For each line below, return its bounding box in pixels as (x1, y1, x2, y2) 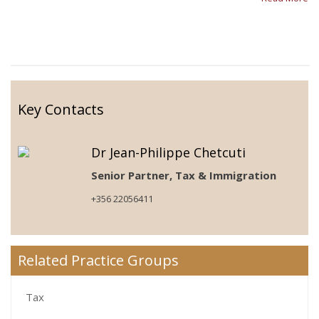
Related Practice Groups (18, 250, 179, 270)
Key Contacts (18, 99, 104, 119)
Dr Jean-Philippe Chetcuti (91, 143, 246, 161)
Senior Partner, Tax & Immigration (91, 167, 277, 182)
